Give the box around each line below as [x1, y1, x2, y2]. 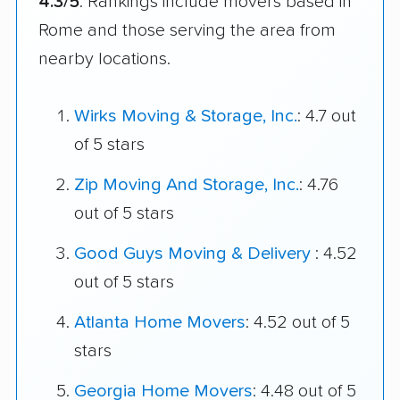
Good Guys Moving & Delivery [74, 245, 315, 263]
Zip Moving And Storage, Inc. [74, 176, 299, 195]
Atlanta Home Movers [74, 313, 246, 332]
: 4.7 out [297, 107, 356, 126]
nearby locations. [38, 49, 171, 68]
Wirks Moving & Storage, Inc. [74, 107, 297, 126]
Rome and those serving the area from [38, 21, 336, 39]
